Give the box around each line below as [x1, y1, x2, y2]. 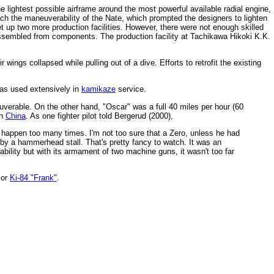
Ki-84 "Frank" [9, 173, 57, 183]
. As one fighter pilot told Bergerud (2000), [25, 111, 173, 120]
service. [115, 84, 146, 94]
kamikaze [81, 84, 116, 94]
